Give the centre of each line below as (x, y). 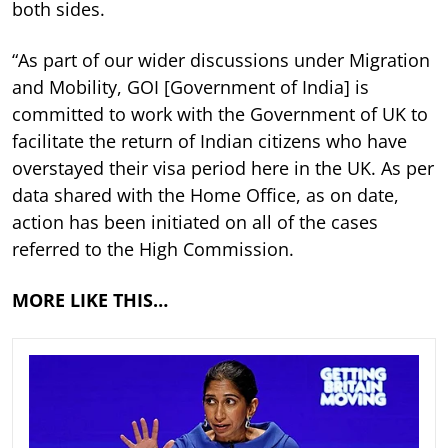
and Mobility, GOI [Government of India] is (190, 86)
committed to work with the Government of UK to (220, 113)
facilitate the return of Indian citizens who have (209, 140)
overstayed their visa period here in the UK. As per (223, 167)
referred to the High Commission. (153, 248)
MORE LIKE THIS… (90, 299)
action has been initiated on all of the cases (195, 221)
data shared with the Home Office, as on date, (205, 194)
